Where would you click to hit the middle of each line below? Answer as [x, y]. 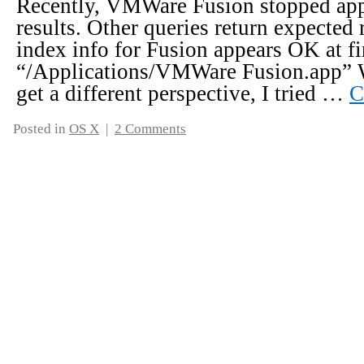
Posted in [39, 129]
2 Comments [150, 129]
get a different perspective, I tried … [183, 93]
